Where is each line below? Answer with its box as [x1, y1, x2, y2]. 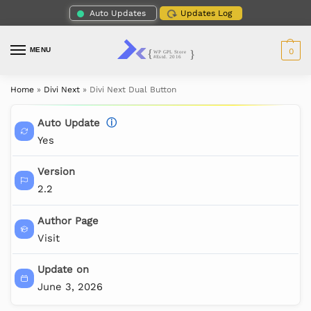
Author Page [37, 214, 99, 227]
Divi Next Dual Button [90, 85, 176, 95]
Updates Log [180, 8, 232, 18]
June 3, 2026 [37, 280, 103, 294]
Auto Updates [89, 8, 146, 18]
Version [37, 165, 75, 178]
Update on [37, 263, 89, 276]
